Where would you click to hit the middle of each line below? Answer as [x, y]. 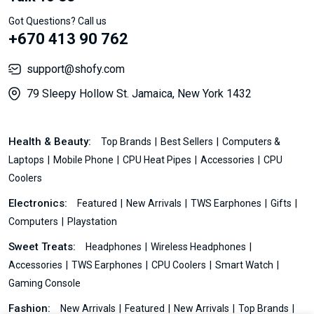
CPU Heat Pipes [158, 159]
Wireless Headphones [199, 246]
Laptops [27, 159]
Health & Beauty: [51, 141]
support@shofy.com [76, 69]
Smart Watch [245, 265]
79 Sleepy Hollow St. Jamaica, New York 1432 [139, 93]
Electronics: [39, 203]
